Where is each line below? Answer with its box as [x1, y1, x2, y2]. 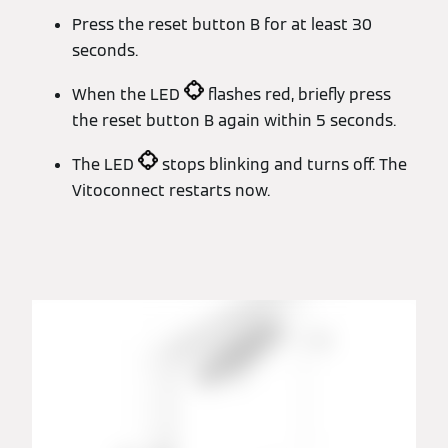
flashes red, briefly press [204, 84, 391, 105]
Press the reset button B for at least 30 [72, 14, 372, 35]
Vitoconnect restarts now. [72, 180, 270, 201]
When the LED [72, 84, 184, 105]
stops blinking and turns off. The [158, 154, 407, 175]
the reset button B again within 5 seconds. [72, 110, 396, 131]
